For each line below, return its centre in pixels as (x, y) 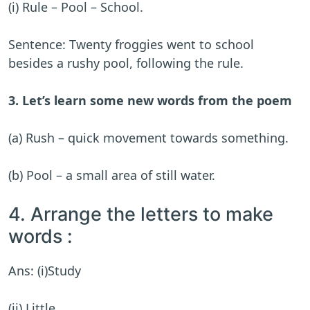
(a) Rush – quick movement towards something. (148, 138)
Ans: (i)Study (45, 271)
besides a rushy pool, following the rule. (126, 63)
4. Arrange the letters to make (141, 215)
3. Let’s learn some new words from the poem (152, 101)
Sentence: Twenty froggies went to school (131, 45)
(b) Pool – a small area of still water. (112, 175)
